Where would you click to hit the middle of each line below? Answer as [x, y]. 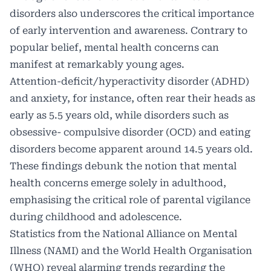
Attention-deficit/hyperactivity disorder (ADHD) [129, 81]
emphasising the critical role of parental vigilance [130, 200]
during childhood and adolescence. [96, 217]
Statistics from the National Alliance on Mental [123, 234]
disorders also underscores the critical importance [132, 14]
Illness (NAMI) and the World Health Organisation [131, 251]
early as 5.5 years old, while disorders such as [119, 115]
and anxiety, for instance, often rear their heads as [132, 98]
